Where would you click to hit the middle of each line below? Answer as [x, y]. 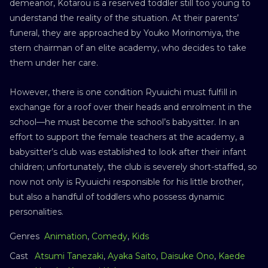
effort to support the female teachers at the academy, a [127, 137]
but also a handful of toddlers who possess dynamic [117, 197]
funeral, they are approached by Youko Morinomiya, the [125, 33]
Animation [66, 236]
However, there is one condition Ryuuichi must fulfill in [123, 92]
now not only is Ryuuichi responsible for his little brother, [127, 182]
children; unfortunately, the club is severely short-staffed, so [133, 167]
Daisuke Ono [187, 256]
